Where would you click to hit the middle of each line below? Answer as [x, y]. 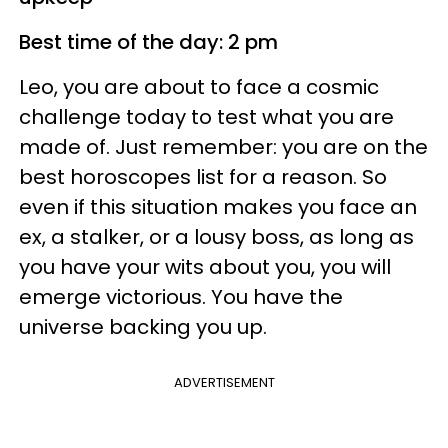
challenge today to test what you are [206, 117]
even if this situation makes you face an [218, 207]
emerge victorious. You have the [181, 297]
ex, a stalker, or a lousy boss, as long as [216, 237]
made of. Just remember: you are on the [223, 147]
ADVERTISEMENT [224, 382]
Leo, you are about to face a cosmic [199, 87]
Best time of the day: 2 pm [148, 42]
